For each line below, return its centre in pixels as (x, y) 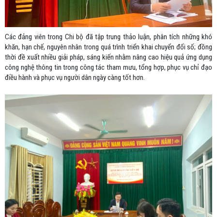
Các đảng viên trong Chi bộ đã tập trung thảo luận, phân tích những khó (108, 37)
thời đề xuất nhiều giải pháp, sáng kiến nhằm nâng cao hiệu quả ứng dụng (108, 57)
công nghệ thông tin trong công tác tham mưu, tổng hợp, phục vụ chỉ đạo (108, 67)
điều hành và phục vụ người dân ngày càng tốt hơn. (75, 77)
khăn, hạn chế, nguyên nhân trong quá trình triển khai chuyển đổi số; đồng (108, 47)
